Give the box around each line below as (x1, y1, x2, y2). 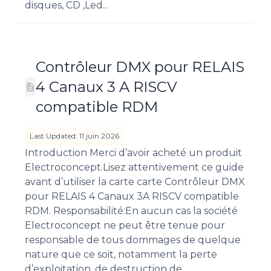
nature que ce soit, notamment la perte (25, 249, 217, 261)
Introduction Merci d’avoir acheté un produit (25, 147, 242, 159)
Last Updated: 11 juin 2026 (30, 131, 119, 141)
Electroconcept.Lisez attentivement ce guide (25, 162, 244, 174)
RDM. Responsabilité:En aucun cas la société (25, 205, 238, 217)
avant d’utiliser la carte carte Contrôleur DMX (25, 176, 245, 188)
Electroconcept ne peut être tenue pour (25, 220, 225, 232)
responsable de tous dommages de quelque (25, 234, 241, 246)
